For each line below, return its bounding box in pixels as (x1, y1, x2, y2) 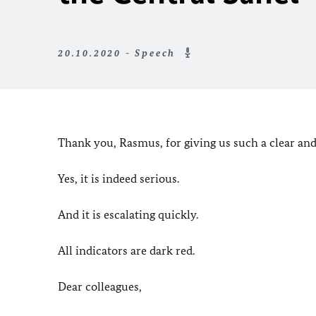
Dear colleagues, (58, 279, 142, 293)
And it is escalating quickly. (58, 207, 198, 221)
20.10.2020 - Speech (58, 47, 180, 59)
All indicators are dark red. (58, 243, 195, 257)
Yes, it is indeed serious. (58, 171, 179, 186)
